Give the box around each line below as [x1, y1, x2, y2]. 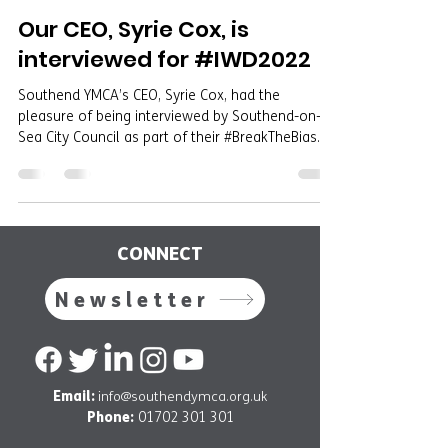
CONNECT [117, 241, 203, 265]
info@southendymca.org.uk [98, 389, 267, 405]
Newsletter [55, 286, 210, 312]
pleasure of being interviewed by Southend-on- [18, 108, 321, 125]
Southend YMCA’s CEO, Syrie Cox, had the [18, 87, 280, 104]
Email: [53, 387, 98, 405]
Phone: [86, 408, 134, 426]
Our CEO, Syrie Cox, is [18, 14, 249, 45]
